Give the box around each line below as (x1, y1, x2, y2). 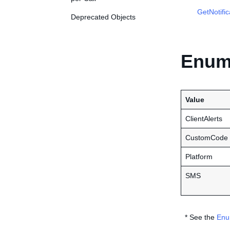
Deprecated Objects (71, 13, 136, 21)
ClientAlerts (185, 114, 222, 123)
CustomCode (185, 133, 228, 142)
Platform (185, 152, 213, 161)
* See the (181, 213, 217, 221)
